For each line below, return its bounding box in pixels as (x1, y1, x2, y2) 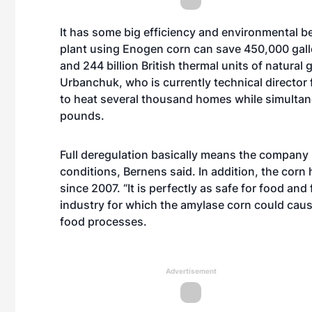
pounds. (60, 109, 104, 123)
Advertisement (165, 267, 217, 275)
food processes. (60, 214, 147, 228)
